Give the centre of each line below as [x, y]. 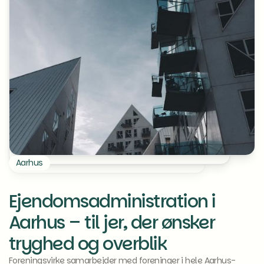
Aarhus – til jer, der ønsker [112, 223]
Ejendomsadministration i [112, 202]
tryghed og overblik [88, 244]
